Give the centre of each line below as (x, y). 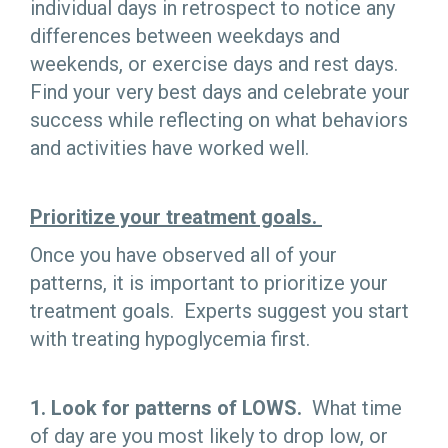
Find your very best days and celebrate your (220, 91)
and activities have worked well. (169, 147)
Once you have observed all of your (183, 254)
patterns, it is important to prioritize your (209, 282)
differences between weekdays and (185, 35)
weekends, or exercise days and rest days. (216, 63)
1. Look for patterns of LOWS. (166, 407)
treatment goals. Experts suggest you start (219, 310)
